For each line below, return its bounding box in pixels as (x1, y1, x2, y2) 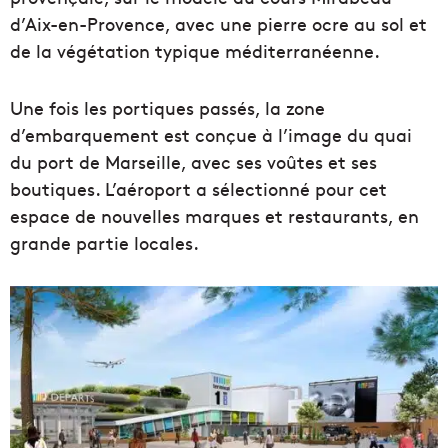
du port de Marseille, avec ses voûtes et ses (10, 149, 377, 175)
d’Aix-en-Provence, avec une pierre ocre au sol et (10, 11, 427, 37)
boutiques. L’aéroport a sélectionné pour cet (10, 176, 387, 202)
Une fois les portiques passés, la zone (10, 95, 325, 121)
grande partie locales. (10, 230, 199, 256)
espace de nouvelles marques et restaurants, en (10, 203, 419, 229)
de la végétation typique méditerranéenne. (10, 38, 380, 64)
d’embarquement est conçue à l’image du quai (10, 122, 412, 148)
